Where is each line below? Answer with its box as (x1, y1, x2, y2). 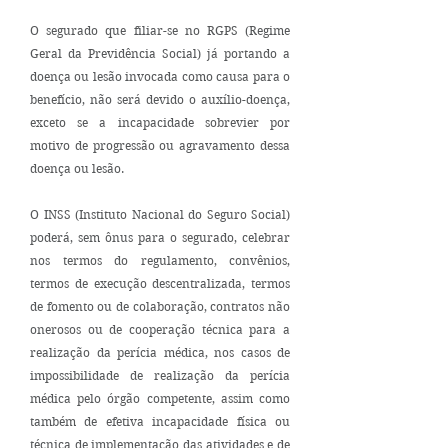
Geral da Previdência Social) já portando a (30, 46, 290, 61)
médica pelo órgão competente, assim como (30, 391, 290, 406)
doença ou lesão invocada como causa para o (30, 69, 290, 84)
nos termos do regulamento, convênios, (30, 253, 290, 268)
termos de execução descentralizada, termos (30, 276, 290, 291)
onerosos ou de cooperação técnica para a (30, 322, 290, 337)
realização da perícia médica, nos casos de (30, 345, 290, 360)
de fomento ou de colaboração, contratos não (30, 299, 290, 314)
